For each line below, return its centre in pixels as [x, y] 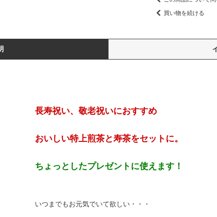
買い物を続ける [184, 13]
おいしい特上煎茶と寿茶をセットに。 [109, 139]
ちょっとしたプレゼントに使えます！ [109, 166]
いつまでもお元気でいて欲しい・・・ [85, 204]
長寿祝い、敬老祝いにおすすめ [96, 111]
